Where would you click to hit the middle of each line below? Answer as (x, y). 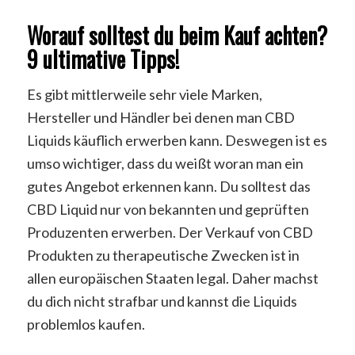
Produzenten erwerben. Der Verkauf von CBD (170, 233)
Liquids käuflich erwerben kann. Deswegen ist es (177, 141)
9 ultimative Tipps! (103, 59)
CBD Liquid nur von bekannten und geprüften (168, 210)
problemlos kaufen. (86, 324)
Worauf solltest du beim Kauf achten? (177, 35)
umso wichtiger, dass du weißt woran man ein (165, 164)
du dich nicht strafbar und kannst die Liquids (162, 302)
